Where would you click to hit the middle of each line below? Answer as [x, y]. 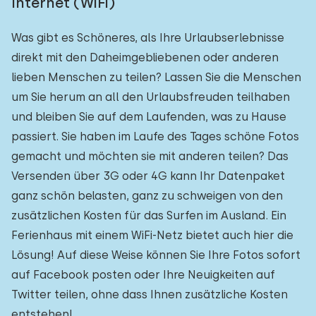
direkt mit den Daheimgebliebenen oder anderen [145, 57]
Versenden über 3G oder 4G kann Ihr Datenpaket [148, 176]
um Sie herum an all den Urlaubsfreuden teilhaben [151, 97]
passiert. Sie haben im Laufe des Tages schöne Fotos [155, 136]
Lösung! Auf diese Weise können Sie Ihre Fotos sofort [156, 255]
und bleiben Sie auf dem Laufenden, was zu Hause [149, 117]
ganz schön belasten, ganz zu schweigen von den [147, 196]
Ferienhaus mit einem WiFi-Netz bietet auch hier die [152, 235]
